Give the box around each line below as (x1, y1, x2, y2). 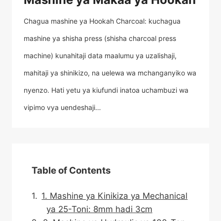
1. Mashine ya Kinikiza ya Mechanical (41, 190, 188, 201)
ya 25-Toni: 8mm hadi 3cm (46, 204, 152, 214)
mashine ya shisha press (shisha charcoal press (24, 34, 176, 42)
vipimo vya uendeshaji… (24, 103, 101, 111)
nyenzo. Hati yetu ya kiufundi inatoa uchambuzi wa (24, 85, 188, 94)
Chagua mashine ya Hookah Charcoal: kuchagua (24, 16, 181, 25)
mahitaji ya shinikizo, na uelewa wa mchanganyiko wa (24, 68, 196, 77)
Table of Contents (32, 164, 111, 176)
